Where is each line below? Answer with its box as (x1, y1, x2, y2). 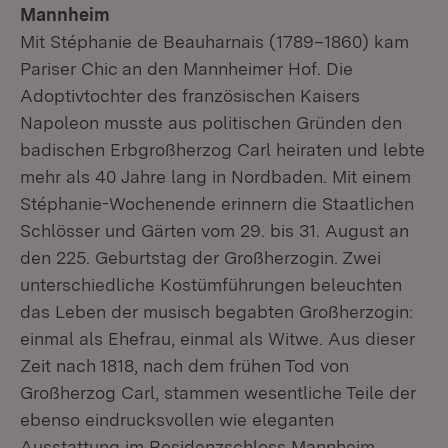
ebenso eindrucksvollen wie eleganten (20, 409, 334, 430)
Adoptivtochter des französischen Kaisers (20, 85, 360, 106)
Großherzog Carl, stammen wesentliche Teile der (20, 382, 416, 403)
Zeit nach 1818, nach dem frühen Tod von (20, 355, 349, 376)
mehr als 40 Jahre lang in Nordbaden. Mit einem (20, 166, 411, 187)
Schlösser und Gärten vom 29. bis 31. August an (20, 220, 409, 241)
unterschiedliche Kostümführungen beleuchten (20, 274, 402, 295)
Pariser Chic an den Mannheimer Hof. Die (20, 58, 353, 79)
